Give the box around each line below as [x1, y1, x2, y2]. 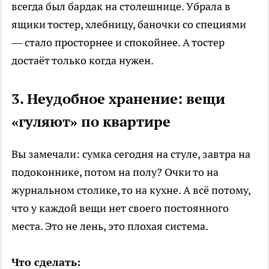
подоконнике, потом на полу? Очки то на [11, 165, 219, 180]
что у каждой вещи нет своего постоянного [11, 201, 229, 216]
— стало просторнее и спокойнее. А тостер [11, 35, 225, 50]
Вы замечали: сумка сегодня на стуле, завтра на [11, 147, 250, 162]
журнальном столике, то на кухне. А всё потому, [11, 183, 250, 198]
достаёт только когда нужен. [11, 53, 154, 68]
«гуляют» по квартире [11, 112, 171, 131]
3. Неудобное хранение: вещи [11, 89, 225, 109]
